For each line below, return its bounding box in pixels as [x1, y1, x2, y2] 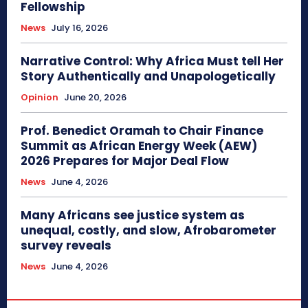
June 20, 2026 [64, 91, 126, 104]
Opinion [21, 91, 58, 104]
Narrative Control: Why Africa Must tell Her [21, 53, 284, 69]
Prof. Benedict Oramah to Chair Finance [21, 122, 263, 139]
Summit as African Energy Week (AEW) [21, 137, 257, 154]
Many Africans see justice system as [21, 207, 245, 223]
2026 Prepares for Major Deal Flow [21, 153, 229, 169]
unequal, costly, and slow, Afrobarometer [21, 222, 276, 239]
